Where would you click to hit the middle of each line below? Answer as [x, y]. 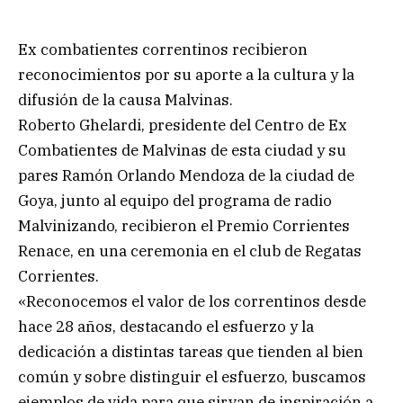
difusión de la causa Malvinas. [125, 99]
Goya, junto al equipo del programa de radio [175, 200]
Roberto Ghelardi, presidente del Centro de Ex [183, 125]
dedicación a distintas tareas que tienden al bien [191, 351]
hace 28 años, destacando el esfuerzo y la [166, 326]
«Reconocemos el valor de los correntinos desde [192, 301]
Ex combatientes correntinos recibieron [163, 49]
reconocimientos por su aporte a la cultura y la [186, 74]
